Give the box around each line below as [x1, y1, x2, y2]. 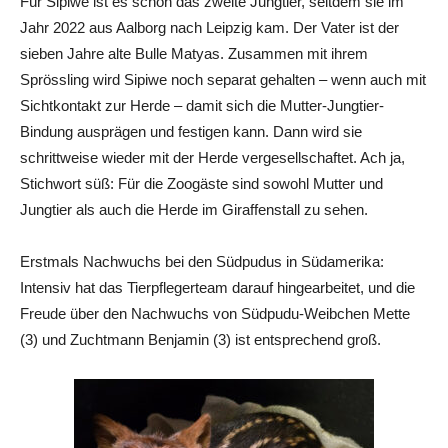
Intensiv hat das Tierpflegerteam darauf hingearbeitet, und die [20, 279, 415, 297]
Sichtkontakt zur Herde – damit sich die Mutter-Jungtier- [20, 97, 384, 115]
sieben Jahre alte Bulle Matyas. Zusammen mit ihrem [20, 45, 368, 63]
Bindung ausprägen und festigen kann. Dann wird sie [20, 123, 362, 141]
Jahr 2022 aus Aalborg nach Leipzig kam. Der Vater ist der [20, 19, 399, 37]
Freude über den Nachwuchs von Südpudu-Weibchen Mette [20, 305, 410, 323]
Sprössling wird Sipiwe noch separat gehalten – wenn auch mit [20, 71, 426, 89]
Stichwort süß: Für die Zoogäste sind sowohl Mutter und [20, 175, 383, 193]
